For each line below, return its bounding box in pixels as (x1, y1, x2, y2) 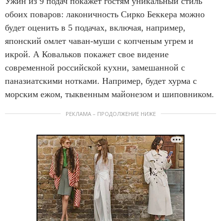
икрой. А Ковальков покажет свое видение (5, 49, 169, 60)
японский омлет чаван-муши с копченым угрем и (5, 36, 193, 46)
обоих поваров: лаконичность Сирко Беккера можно (5, 9, 205, 20)
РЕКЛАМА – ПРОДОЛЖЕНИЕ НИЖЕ (65, 110, 156, 118)
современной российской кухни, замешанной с (5, 63, 185, 73)
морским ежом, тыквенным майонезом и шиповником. (5, 89, 214, 100)
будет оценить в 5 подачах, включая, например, (5, 23, 185, 33)
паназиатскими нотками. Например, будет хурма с (5, 76, 197, 86)
